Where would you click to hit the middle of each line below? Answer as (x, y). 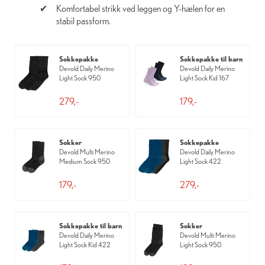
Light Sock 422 (201, 161)
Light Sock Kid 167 (204, 78)
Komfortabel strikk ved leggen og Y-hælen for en (140, 9)
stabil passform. (83, 21)
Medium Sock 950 (85, 161)
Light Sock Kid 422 (85, 245)
